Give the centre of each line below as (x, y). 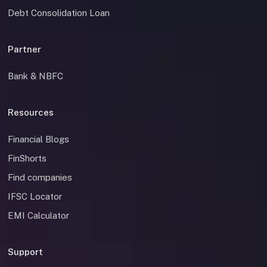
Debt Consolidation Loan (59, 13)
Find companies (40, 177)
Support (25, 252)
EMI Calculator (38, 215)
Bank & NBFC (35, 76)
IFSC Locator (35, 196)
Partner (24, 49)
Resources (31, 112)
